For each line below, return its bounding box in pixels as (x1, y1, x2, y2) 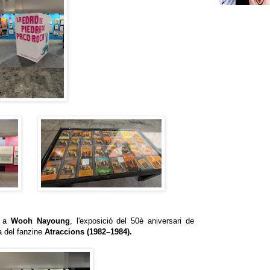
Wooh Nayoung (10, 216, 70, 225)
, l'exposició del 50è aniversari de (69, 216, 195, 225)
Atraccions (45, 227, 84, 236)
